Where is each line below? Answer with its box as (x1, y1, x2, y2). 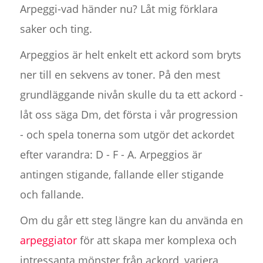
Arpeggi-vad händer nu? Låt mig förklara (19, 2, 218, 16)
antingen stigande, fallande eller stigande (19, 167, 224, 182)
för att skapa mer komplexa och (76, 233, 237, 248)
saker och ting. (19, 22, 92, 36)
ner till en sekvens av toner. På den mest (19, 68, 220, 82)
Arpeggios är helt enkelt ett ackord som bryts (19, 48, 241, 62)
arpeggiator (19, 233, 77, 248)
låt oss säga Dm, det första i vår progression (19, 107, 238, 122)
